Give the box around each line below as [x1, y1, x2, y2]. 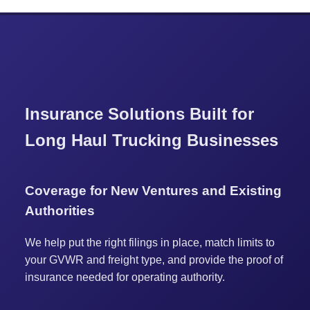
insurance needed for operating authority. [24, 271, 225, 283]
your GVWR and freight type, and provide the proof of [24, 253, 283, 266]
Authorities [24, 203, 95, 218]
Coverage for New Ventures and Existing [24, 183, 282, 198]
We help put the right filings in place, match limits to [24, 236, 275, 248]
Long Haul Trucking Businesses [24, 131, 278, 150]
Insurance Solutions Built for [24, 104, 254, 124]
